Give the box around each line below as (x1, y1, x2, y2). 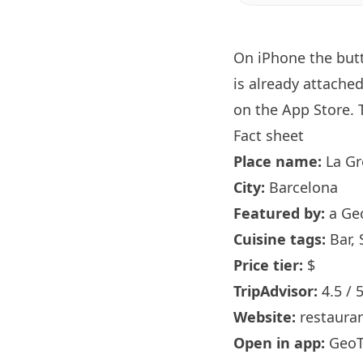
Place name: (233, 152, 322, 171)
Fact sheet (233, 126, 304, 145)
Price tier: (233, 255, 303, 275)
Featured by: (233, 203, 325, 223)
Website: (233, 307, 296, 327)
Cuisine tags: (233, 229, 326, 249)
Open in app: (233, 333, 325, 352)
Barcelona (269, 177, 338, 197)
